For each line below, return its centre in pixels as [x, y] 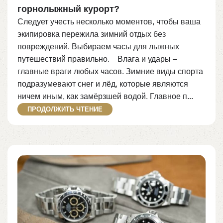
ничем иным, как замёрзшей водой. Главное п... [105, 96]
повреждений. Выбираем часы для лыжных [98, 46]
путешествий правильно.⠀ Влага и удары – [97, 59]
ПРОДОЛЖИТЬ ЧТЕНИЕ [65, 109]
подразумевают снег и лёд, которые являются [103, 84]
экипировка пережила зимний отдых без [92, 34]
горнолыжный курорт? [68, 9]
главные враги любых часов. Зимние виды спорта [110, 71]
